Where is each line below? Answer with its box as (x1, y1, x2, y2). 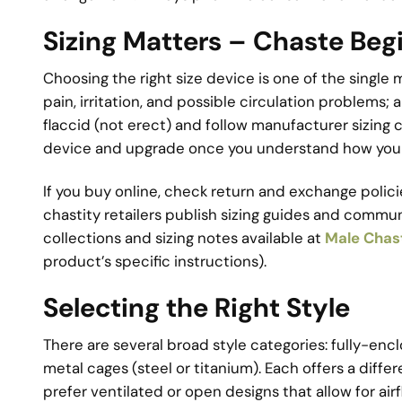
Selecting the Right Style (43, 291, 350, 326)
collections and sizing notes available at (43, 227, 325, 248)
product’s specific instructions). (43, 250, 267, 271)
